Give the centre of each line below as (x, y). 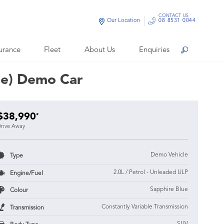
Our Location (124, 21)
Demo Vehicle (169, 155)
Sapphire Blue (169, 189)
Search (195, 51)
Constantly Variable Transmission (144, 207)
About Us (99, 50)
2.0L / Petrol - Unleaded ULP (150, 172)
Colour (18, 190)
